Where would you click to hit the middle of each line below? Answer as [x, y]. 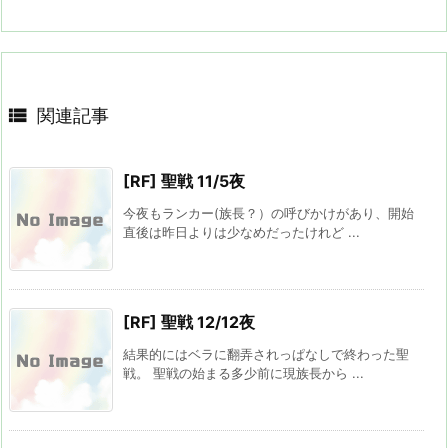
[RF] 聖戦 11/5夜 [184, 180]
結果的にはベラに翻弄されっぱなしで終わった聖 [266, 353]
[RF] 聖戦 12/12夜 [189, 321]
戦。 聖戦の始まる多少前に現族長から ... [243, 372]
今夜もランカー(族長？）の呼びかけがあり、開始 [268, 212]
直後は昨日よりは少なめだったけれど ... [241, 231]
